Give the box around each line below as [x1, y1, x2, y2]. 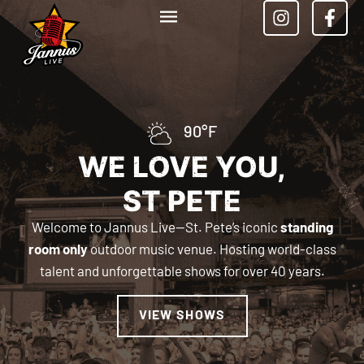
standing [279, 222, 333, 236]
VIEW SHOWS [138, 310, 226, 323]
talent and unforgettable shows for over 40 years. [39, 266, 325, 279]
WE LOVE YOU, [78, 156, 286, 184]
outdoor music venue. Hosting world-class [87, 244, 336, 258]
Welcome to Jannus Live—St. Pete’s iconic [31, 222, 280, 236]
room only [28, 244, 88, 258]
